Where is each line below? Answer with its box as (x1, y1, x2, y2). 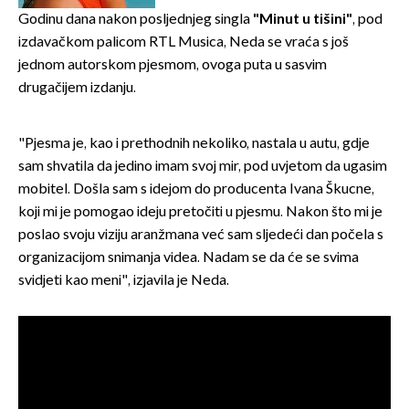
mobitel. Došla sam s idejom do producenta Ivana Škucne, (18, 180, 374, 198)
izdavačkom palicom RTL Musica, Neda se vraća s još (18, 33, 349, 51)
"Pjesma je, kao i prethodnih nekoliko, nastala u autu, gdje (18, 134, 370, 152)
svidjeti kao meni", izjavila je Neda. (18, 271, 229, 289)
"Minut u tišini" (253, 10, 352, 28)
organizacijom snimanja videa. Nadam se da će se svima (18, 248, 359, 267)
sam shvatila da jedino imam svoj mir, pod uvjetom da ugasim (18, 157, 387, 175)
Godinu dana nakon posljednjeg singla (18, 10, 253, 28)
